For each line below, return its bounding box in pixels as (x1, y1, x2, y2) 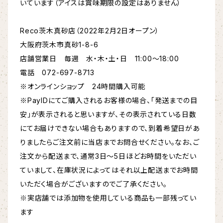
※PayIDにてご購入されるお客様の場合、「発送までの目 (20, 96, 198, 105)
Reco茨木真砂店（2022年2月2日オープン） (20, 26, 160, 35)
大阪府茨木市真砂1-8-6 (20, 40, 99, 49)
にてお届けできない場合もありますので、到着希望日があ (20, 124, 200, 133)
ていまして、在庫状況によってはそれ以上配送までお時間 (20, 166, 198, 175)
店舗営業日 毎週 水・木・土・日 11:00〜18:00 (20, 54, 179, 63)
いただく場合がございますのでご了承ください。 (20, 180, 167, 189)
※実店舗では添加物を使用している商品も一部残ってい (20, 194, 197, 203)
